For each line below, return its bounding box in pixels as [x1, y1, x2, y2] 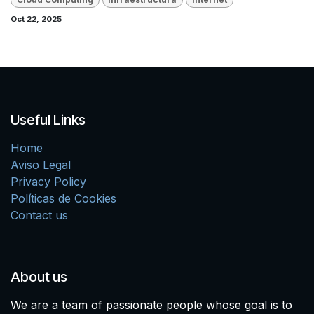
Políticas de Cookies [11, 191, 116, 205]
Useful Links [11, 111, 86, 128]
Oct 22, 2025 [11, 13, 62, 24]
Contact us [11, 207, 68, 222]
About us [11, 268, 67, 285]
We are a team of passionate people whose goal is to [11, 297, 292, 312]
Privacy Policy [11, 174, 86, 189]
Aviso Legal [11, 157, 71, 172]
